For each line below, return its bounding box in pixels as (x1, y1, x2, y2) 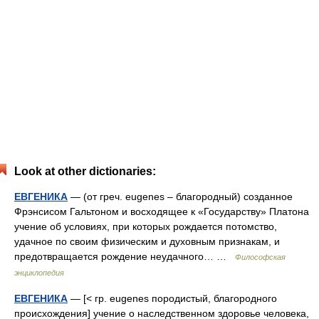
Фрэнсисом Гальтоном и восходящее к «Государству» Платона (14, 206, 309, 217)
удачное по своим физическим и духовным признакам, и (14, 236, 280, 247)
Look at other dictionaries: (14, 165, 156, 177)
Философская (235, 253, 286, 261)
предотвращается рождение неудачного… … (14, 251, 235, 262)
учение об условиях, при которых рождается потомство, (14, 221, 277, 232)
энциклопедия (14, 268, 64, 277)
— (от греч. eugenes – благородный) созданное (68, 191, 293, 202)
